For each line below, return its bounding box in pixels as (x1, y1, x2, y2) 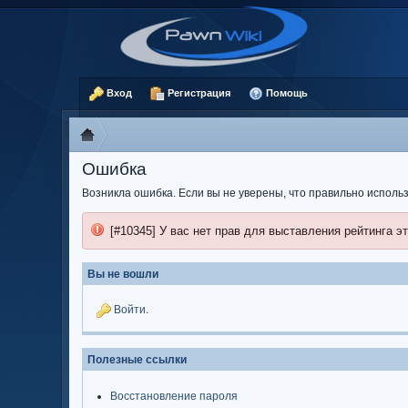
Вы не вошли (87, 268, 159, 280)
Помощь (263, 87, 309, 98)
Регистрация (165, 87, 231, 98)
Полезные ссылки (87, 353, 188, 366)
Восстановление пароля (110, 390, 239, 403)
